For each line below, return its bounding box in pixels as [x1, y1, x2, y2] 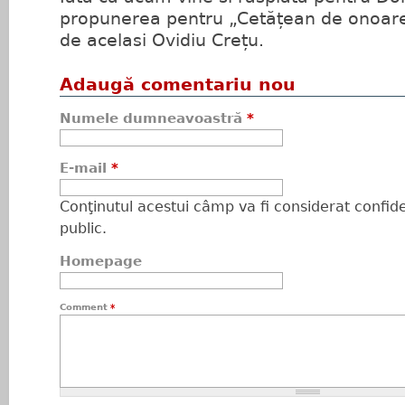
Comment [60, 302, 110, 312]
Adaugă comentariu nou [60, 75, 296, 94]
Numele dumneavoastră [60, 110, 247, 127]
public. [60, 220, 107, 237]
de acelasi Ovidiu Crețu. [60, 31, 264, 50]
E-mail [60, 160, 111, 176]
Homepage [60, 253, 142, 269]
